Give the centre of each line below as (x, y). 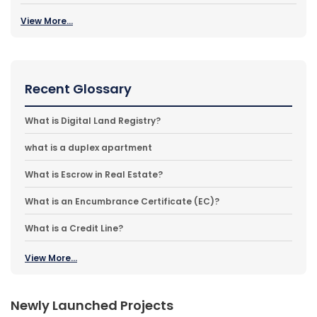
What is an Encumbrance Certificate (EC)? (122, 201)
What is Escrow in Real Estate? (94, 174)
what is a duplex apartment (88, 147)
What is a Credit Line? (74, 228)
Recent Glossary (78, 88)
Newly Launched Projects (92, 305)
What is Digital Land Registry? (93, 120)
